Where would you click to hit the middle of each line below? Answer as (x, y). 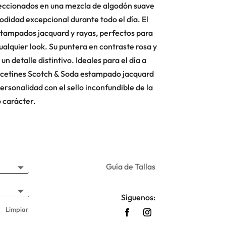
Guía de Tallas (131, 167)
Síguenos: (138, 197)
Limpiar (17, 209)
